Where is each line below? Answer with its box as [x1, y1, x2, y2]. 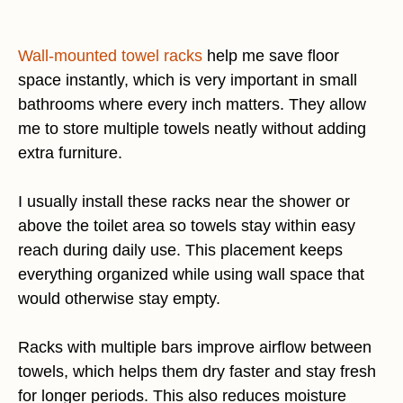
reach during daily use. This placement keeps [18, 240, 343, 259]
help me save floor [202, 46, 339, 65]
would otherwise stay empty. [18, 289, 220, 308]
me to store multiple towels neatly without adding [18, 119, 366, 138]
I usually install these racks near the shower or [18, 192, 350, 210]
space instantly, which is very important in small [18, 70, 357, 89]
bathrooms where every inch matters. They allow [18, 94, 366, 113]
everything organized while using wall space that [18, 264, 364, 283]
